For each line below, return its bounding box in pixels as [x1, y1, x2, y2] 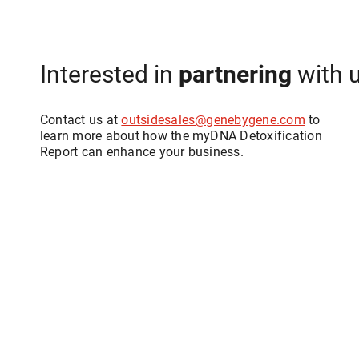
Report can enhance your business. [40, 143, 244, 160]
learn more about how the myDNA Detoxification [40, 127, 322, 144]
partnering [179, 57, 292, 90]
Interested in [40, 57, 179, 90]
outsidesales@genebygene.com [121, 111, 305, 128]
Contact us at [40, 111, 122, 128]
